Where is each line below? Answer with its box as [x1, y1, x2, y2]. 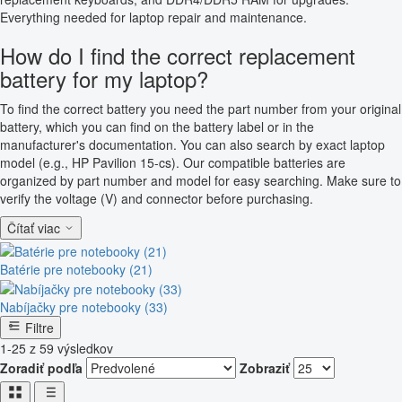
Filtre [25, 318, 54, 336]
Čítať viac [7, 219, 60, 238]
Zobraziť [240, 358, 290, 377]
